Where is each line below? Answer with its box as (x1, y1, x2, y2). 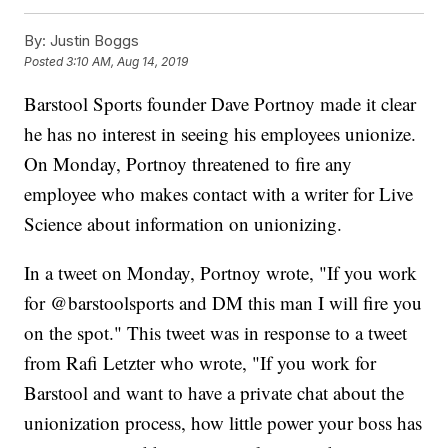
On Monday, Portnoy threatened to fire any (24, 151, 353, 177)
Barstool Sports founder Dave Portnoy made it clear (24, 91, 417, 117)
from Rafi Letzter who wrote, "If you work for (24, 350, 377, 376)
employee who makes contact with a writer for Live (24, 181, 414, 207)
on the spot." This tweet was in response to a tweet (24, 320, 408, 346)
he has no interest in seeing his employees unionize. (24, 121, 417, 147)
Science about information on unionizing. (24, 211, 343, 237)
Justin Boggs (46, 31, 140, 51)
